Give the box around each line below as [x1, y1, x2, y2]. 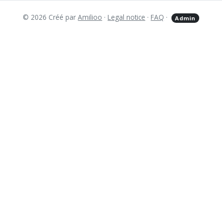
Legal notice [108, 12, 146, 22]
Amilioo [78, 12, 103, 22]
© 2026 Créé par [23, 12, 78, 22]
